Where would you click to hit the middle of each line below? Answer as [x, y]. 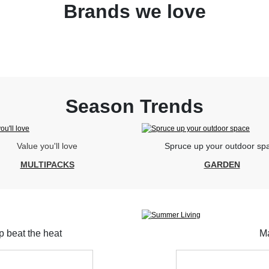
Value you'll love [47, 146]
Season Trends [134, 107]
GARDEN [222, 165]
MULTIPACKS [47, 165]
